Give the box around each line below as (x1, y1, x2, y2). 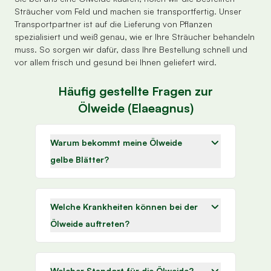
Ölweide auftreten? (50, 218, 129, 229)
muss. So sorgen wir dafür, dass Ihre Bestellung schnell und (15, 44, 247, 55)
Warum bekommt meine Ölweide (50, 137, 182, 148)
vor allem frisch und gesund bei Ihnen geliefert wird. (15, 57, 217, 68)
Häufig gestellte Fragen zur (58, 83, 213, 99)
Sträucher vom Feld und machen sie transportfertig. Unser (15, 6, 241, 17)
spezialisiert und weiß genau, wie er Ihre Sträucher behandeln (15, 31, 255, 42)
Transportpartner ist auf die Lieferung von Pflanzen (15, 19, 212, 30)
